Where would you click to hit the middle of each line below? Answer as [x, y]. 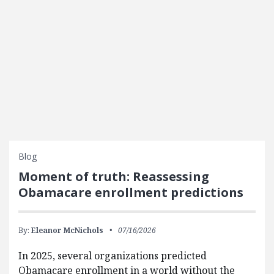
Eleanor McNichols [67, 230]
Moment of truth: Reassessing [114, 176]
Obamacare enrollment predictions [132, 192]
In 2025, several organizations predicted [113, 256]
